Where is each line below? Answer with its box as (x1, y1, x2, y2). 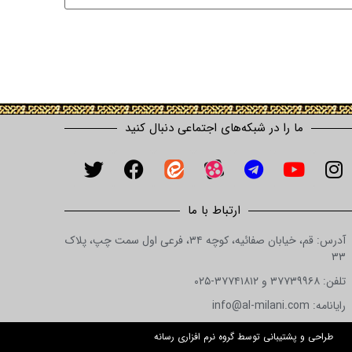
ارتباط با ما (187, 200, 240, 220)
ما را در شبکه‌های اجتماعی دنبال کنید (124, 118, 303, 137)
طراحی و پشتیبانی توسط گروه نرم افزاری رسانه (153, 328, 333, 344)
